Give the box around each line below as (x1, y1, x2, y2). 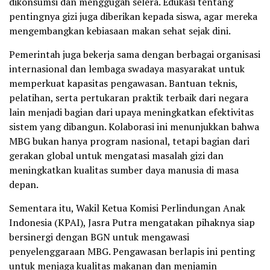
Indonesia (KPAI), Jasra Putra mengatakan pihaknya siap (9, 216, 255, 230)
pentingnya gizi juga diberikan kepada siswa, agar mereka (9, 10, 257, 24)
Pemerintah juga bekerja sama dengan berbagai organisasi (9, 48, 260, 61)
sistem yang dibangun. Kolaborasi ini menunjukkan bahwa (9, 120, 259, 134)
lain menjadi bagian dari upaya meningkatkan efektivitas (9, 105, 254, 119)
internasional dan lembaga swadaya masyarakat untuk (9, 62, 245, 76)
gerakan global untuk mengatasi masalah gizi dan (9, 149, 224, 163)
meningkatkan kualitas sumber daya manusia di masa (9, 163, 239, 177)
